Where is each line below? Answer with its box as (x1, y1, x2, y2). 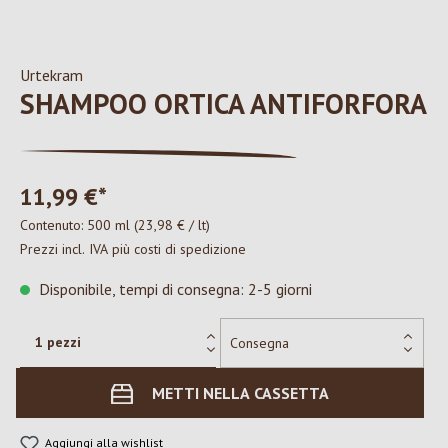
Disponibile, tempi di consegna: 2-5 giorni (35, 279, 312, 299)
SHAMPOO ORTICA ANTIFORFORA (20, 85, 427, 122)
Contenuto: (20, 216, 87, 234)
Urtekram (20, 65, 83, 85)
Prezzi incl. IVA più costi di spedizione (20, 240, 246, 258)
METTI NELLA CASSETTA (152, 383, 329, 403)
